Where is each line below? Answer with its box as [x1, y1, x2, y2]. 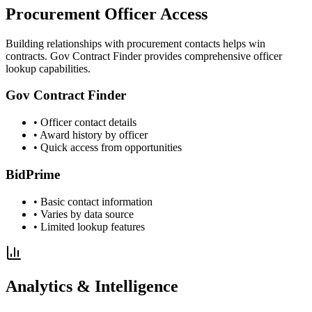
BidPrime [6, 166, 60, 182]
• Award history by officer [33, 129, 148, 141]
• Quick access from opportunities [33, 141, 182, 154]
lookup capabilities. [6, 62, 91, 75]
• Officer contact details [33, 116, 136, 129]
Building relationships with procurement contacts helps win [6, 37, 265, 49]
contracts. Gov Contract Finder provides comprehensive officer [6, 49, 282, 62]
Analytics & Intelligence [6, 277, 178, 296]
